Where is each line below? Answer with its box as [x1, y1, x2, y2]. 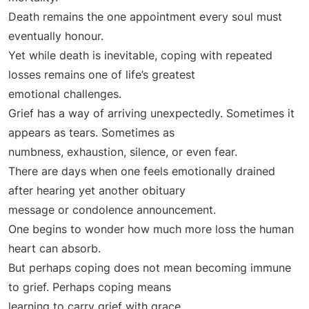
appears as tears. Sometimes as [8, 126, 175, 140]
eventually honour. [8, 29, 103, 43]
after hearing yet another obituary [8, 183, 186, 198]
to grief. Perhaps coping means [8, 280, 171, 295]
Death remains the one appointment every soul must [8, 10, 282, 24]
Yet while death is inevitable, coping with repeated [8, 48, 272, 63]
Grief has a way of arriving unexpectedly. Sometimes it [8, 106, 295, 121]
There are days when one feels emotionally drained [8, 164, 275, 179]
